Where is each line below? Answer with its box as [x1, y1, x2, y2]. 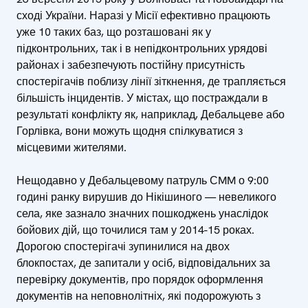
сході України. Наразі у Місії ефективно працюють [16, 8, 270, 23]
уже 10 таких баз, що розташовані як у [16, 24, 211, 39]
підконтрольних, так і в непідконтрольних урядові [16, 41, 267, 56]
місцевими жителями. [16, 140, 126, 155]
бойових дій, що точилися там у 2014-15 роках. [16, 222, 254, 237]
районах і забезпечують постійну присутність [16, 57, 245, 72]
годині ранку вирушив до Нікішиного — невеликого [16, 189, 276, 204]
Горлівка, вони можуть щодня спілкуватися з [16, 123, 243, 138]
